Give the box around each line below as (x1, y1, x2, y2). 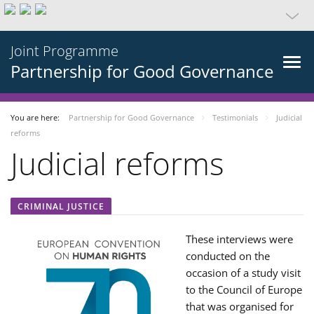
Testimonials (212, 112, 258, 123)
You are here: (11, 112, 62, 123)
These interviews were (186, 232, 293, 246)
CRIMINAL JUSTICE (18, 200, 104, 212)
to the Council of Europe (186, 282, 302, 296)
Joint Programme (11, 41, 118, 60)
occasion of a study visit (186, 266, 301, 280)
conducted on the (186, 249, 270, 263)
